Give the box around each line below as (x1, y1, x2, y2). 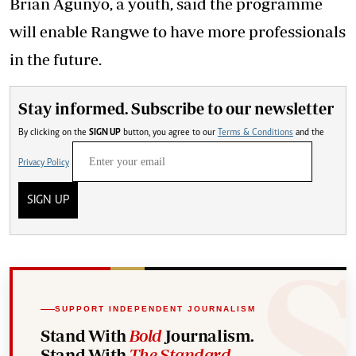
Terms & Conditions (218, 128, 293, 137)
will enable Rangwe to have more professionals (10, 22, 346, 41)
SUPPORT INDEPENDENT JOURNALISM (55, 304, 256, 314)
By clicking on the (18, 128, 89, 137)
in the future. (10, 50, 102, 68)
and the (293, 128, 324, 137)
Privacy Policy (18, 158, 69, 168)
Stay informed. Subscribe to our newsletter (18, 99, 334, 118)
